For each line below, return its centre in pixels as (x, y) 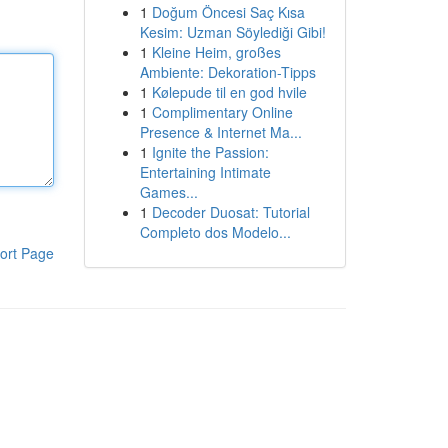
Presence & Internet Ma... (220, 132)
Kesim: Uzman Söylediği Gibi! (232, 32)
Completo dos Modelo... (215, 232)
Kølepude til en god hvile (229, 92)
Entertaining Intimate (205, 172)
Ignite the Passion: (210, 152)
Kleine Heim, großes (216, 52)
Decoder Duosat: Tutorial (230, 212)
